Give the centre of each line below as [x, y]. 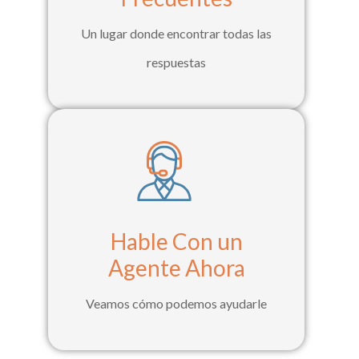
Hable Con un [176, 242]
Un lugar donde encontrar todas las [176, 34]
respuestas [176, 63]
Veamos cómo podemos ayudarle [176, 304]
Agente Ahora [176, 268]
